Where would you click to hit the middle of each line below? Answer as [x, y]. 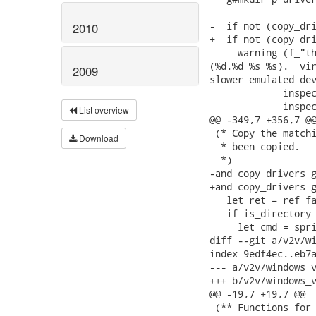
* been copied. [255, 146]
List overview [103, 110]
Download [98, 138]
